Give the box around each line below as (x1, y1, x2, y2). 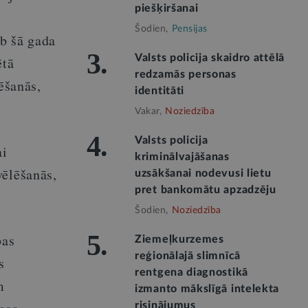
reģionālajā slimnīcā (135, 250, 241, 261)
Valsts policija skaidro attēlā (135, 52, 285, 63)
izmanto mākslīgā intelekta (135, 283, 280, 294)
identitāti (135, 85, 184, 96)
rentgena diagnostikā (135, 267, 248, 278)
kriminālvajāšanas (135, 151, 230, 162)
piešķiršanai (135, 3, 199, 14)
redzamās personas (135, 69, 236, 80)
